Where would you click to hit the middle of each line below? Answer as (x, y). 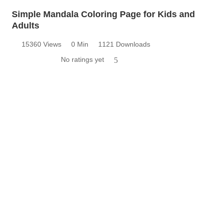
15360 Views (41, 44)
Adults (26, 26)
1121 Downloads (124, 44)
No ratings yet (82, 60)
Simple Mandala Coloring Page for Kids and (103, 14)
